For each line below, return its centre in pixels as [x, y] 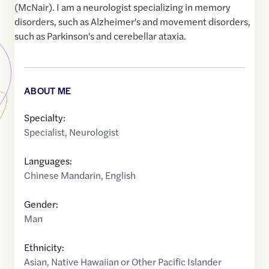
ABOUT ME [48, 91]
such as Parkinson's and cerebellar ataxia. [100, 36]
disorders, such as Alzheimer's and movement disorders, [132, 22]
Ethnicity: [44, 247]
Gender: [41, 204]
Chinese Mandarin [62, 175]
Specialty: [45, 118]
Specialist [44, 132]
